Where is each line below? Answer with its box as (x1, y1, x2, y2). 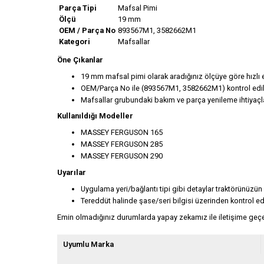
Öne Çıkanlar (57, 55, 103, 64)
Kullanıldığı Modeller (57, 111, 133, 121)
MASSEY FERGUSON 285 (81, 140, 163, 149)
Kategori (59, 37, 90, 46)
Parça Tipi (59, 3, 97, 12)
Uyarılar (57, 167, 86, 177)
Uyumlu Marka (63, 240, 114, 249)
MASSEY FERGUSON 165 (81, 128, 163, 137)
